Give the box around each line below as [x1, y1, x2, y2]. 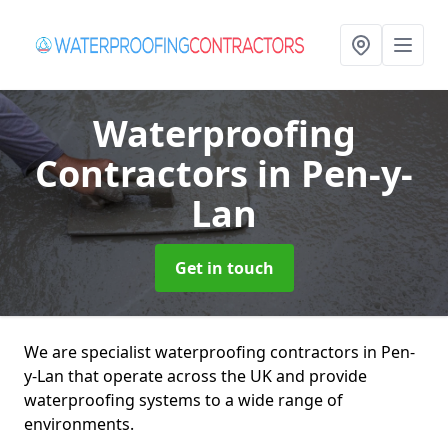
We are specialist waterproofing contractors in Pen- [24, 341, 415, 363]
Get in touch [174, 257, 274, 279]
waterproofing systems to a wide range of [24, 389, 343, 411]
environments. [24, 413, 134, 435]
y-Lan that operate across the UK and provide [24, 365, 367, 387]
